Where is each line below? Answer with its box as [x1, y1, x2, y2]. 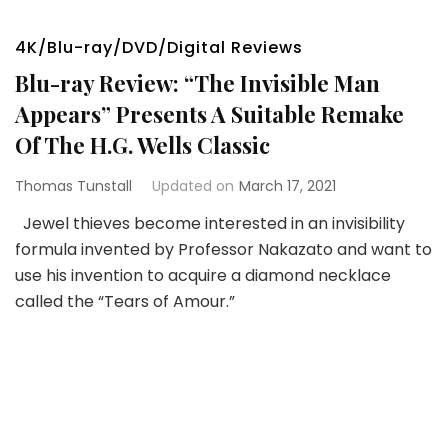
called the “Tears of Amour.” [15, 290, 235, 313]
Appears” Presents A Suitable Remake [15, 99, 404, 129]
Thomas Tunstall [15, 176, 132, 196]
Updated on [152, 176, 234, 196]
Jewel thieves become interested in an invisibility [15, 212, 405, 235]
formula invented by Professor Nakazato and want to [15, 238, 432, 261]
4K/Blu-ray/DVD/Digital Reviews [15, 36, 303, 59]
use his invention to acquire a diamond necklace [15, 264, 391, 287]
